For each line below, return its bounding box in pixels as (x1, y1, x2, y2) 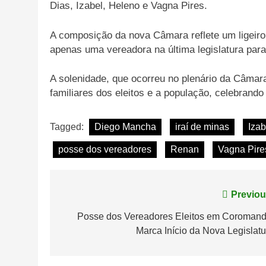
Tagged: (50, 121, 86, 132)
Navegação (61, 189, 135, 205)
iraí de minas (175, 121, 229, 132)
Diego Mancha (94, 121, 156, 132)
